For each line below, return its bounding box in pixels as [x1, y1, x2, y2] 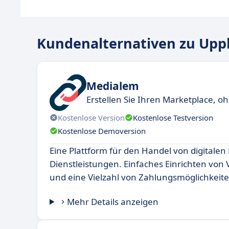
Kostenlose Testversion [133, 112, 213, 123]
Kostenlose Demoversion [58, 125, 146, 136]
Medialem [86, 78, 139, 93]
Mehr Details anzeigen [67, 196, 159, 208]
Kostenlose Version [58, 112, 125, 123]
